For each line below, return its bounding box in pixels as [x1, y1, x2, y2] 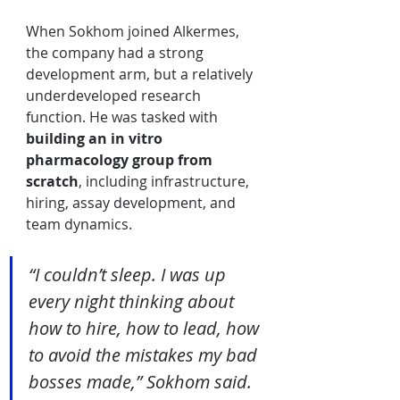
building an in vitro [26, 129, 166, 148]
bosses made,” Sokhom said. [29, 370, 252, 394]
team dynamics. [26, 214, 132, 234]
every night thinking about [29, 289, 238, 313]
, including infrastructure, [79, 171, 253, 191]
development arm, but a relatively [26, 64, 256, 84]
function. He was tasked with [26, 107, 221, 127]
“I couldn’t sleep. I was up [29, 262, 230, 287]
